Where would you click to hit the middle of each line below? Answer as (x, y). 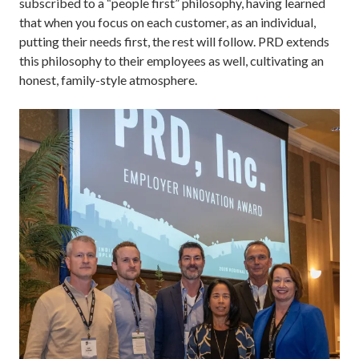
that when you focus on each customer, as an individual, (167, 22)
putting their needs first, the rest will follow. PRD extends (174, 41)
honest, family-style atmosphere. (108, 80)
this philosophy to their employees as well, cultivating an (171, 61)
